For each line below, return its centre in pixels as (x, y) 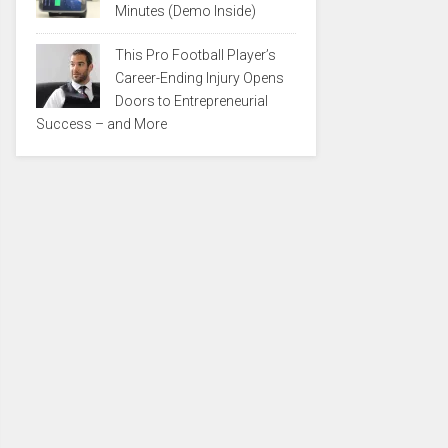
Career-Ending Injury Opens (199, 78)
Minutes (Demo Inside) (185, 11)
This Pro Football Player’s (195, 55)
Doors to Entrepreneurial (191, 101)
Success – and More (101, 124)
